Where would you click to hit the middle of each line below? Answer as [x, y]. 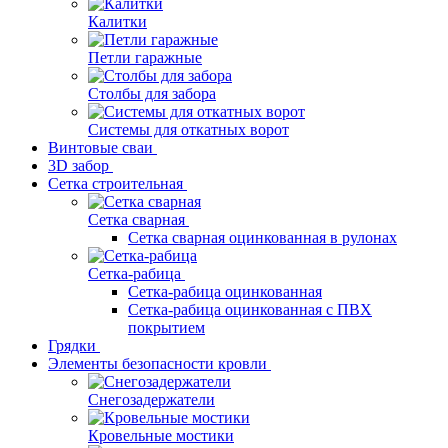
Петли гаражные [145, 58]
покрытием [166, 328]
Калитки [117, 22]
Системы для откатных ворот [188, 130]
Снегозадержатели [151, 400]
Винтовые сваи [100, 148]
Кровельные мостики [161, 436]
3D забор [78, 166]
